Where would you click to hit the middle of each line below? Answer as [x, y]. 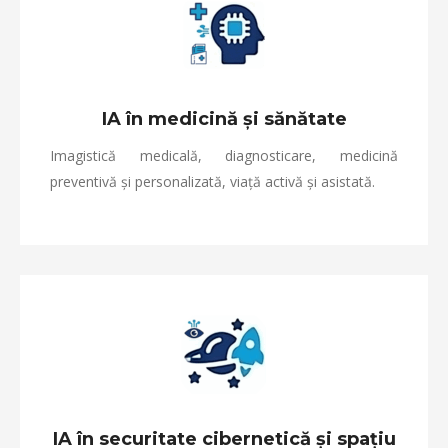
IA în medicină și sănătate [224, 119]
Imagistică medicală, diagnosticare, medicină [224, 155]
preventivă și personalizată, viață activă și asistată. [212, 181]
